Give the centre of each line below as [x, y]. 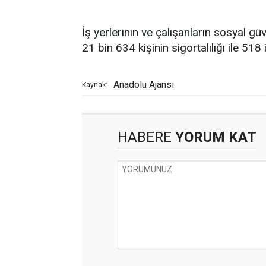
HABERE [145, 137]
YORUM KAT [214, 137]
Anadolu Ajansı [144, 85]
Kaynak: [95, 85]
